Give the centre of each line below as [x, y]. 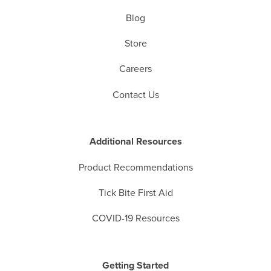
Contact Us [135, 95]
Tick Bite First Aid [135, 193]
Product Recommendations [135, 167]
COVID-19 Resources [135, 219]
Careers [135, 69]
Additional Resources [135, 142]
